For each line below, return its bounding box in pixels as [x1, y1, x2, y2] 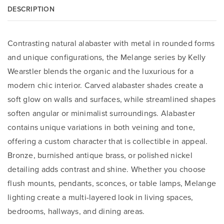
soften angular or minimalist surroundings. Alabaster [7, 107, 195, 118]
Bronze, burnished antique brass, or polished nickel [7, 149, 192, 160]
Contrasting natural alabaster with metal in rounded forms [7, 37, 215, 48]
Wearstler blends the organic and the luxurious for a [7, 65, 193, 76]
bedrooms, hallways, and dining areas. [7, 205, 145, 216]
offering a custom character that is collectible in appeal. [7, 135, 208, 146]
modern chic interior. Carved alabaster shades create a [7, 79, 203, 90]
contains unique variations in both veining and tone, [7, 121, 195, 132]
